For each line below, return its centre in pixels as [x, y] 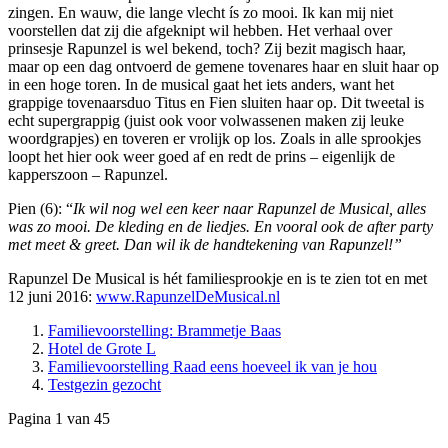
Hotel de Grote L [102, 349]
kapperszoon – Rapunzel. [88, 175]
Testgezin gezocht [104, 385]
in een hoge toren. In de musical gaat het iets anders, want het [201, 85]
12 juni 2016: [52, 297]
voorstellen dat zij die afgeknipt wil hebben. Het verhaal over [200, 31]
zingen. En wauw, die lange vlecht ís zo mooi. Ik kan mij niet [200, 13]
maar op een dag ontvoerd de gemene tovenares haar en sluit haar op [223, 67]
